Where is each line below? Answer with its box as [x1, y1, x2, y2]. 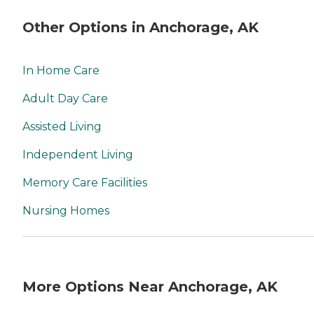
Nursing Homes [22, 204, 109, 218]
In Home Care [22, 64, 100, 78]
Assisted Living [22, 120, 102, 134]
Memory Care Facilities [22, 176, 147, 190]
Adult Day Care [22, 92, 108, 106]
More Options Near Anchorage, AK [22, 278, 278, 295]
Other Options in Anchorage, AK [22, 18, 259, 36]
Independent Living [22, 148, 133, 162]
